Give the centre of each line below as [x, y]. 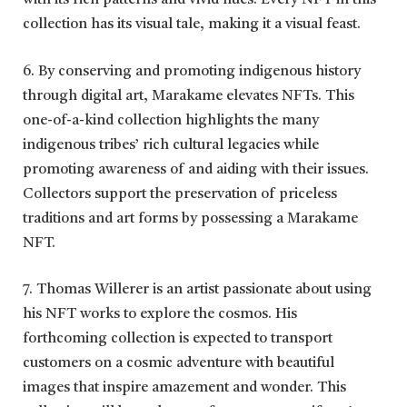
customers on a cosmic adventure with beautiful [179, 364]
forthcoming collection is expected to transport [178, 339]
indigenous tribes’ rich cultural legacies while [171, 145]
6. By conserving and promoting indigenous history [192, 71]
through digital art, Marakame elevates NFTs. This [189, 96]
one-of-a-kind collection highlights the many [171, 120]
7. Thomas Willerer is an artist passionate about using [197, 290]
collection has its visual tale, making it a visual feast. [192, 25]
